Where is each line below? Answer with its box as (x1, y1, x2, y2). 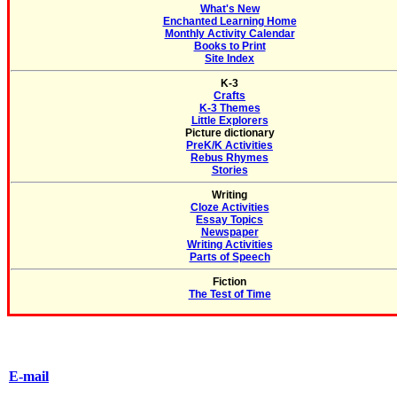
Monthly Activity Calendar (164, 27, 295, 40)
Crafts (214, 90, 245, 102)
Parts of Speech (189, 251, 270, 263)
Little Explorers (191, 114, 269, 127)
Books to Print (193, 40, 266, 52)
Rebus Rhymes (191, 152, 269, 164)
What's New (199, 3, 260, 15)
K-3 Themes (198, 102, 261, 114)
